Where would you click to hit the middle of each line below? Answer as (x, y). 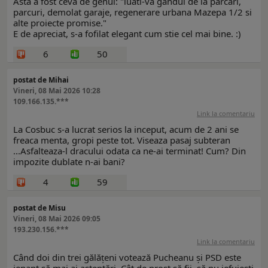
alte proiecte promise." (60, 23)
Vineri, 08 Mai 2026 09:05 (57, 219)
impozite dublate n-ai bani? (69, 162)
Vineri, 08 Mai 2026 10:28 (57, 91)
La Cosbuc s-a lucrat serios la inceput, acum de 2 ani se (126, 130)
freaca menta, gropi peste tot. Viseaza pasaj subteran (122, 140)
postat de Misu (39, 208)
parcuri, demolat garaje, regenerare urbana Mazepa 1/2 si (133, 12)
